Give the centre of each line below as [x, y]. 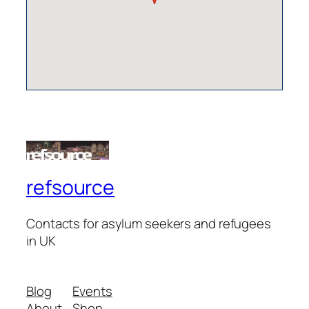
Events [92, 291]
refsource [71, 187]
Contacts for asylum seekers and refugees [149, 223]
